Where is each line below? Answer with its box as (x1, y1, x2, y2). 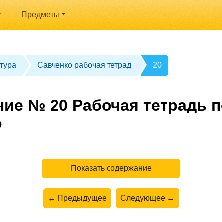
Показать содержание (70, 164, 152, 172)
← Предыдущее (47, 193, 107, 202)
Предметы (21, 10, 59, 19)
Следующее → (120, 193, 175, 202)
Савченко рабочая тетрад (37, 61, 132, 69)
